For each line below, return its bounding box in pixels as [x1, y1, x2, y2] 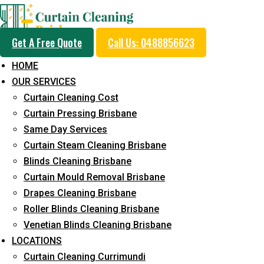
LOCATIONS [12, 235, 62, 246]
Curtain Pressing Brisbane [24, 108, 137, 119]
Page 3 [106, 126, 136, 137]
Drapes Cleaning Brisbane [24, 187, 136, 199]
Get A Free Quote [12, 35, 82, 50]
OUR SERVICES [12, 76, 76, 87]
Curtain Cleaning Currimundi [24, 251, 146, 262]
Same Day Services [24, 124, 107, 135]
